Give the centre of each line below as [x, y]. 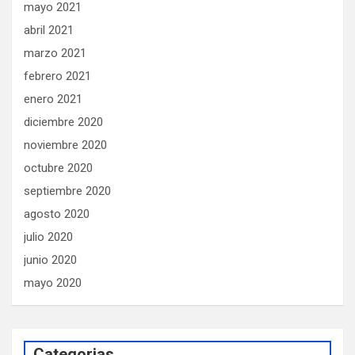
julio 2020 [48, 237]
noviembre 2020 [65, 145]
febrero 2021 [57, 76]
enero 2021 [53, 99]
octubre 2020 [58, 168]
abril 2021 [49, 30]
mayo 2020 [53, 282]
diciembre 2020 [63, 122]
